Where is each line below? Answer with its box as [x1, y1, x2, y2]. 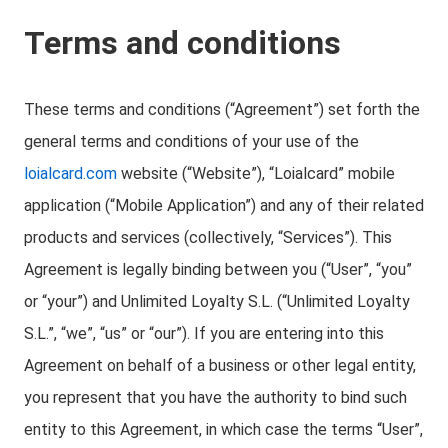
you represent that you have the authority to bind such [24, 388, 407, 407]
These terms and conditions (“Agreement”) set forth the [24, 100, 420, 119]
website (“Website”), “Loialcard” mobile [117, 164, 395, 183]
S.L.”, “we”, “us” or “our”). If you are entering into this [24, 324, 384, 343]
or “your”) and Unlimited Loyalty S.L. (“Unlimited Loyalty [24, 292, 410, 311]
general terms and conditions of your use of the [24, 132, 359, 151]
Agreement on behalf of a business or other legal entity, [24, 356, 416, 375]
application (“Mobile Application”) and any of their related [24, 196, 424, 215]
